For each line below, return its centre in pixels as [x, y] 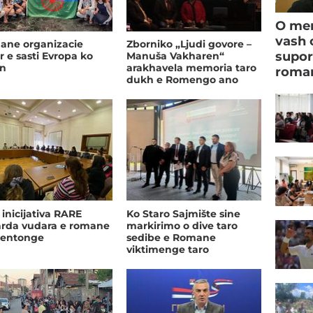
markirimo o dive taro [182, 225]
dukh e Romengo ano [182, 80]
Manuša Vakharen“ [175, 56]
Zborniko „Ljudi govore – [189, 44]
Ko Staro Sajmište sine [183, 213]
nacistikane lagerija [176, 261]
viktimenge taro [167, 249]
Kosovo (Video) [164, 92]
